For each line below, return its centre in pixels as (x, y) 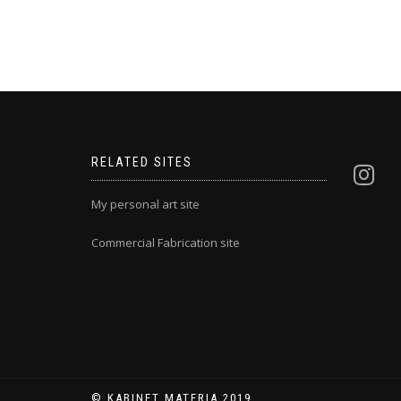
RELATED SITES (142, 162)
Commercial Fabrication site (166, 243)
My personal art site (145, 204)
